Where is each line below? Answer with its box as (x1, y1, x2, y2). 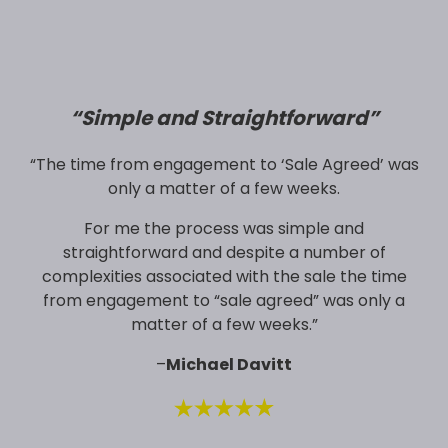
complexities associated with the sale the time (41, 264, 407, 288)
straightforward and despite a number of (62, 240, 386, 264)
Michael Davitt (166, 352, 292, 376)
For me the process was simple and (84, 216, 364, 240)
